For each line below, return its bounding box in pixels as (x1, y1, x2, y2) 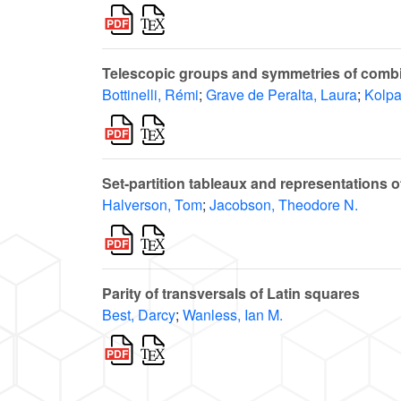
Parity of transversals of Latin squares (102, 283, 360, 304)
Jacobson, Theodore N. (209, 194, 358, 216)
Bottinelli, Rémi (102, 84, 199, 106)
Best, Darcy (102, 304, 175, 326)
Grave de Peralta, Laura (206, 84, 357, 106)
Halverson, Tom (102, 194, 202, 216)
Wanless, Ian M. (183, 304, 283, 326)
